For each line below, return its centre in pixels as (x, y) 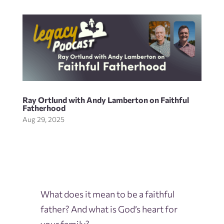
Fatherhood (44, 108)
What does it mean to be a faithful (107, 194)
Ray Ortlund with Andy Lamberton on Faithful (105, 100)
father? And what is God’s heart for (109, 209)
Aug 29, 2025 (43, 119)
